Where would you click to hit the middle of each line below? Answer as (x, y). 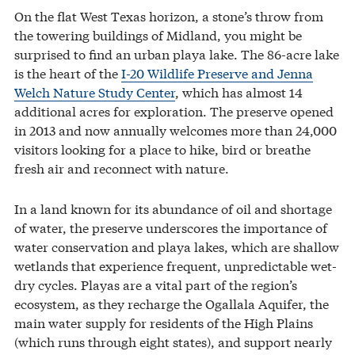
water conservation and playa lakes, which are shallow (177, 246)
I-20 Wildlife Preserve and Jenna (217, 72)
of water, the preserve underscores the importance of (171, 227)
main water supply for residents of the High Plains (164, 322)
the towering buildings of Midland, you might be (158, 34)
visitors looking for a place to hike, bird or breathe (162, 148)
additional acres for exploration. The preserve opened (174, 110)
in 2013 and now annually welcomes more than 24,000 (176, 129)
